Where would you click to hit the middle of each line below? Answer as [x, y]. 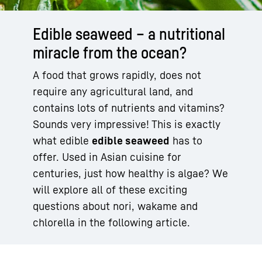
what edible [62, 140]
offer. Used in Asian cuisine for [107, 156]
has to [186, 140]
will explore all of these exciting [110, 189]
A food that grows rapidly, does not [117, 75]
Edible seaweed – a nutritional [129, 33]
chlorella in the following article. [111, 222]
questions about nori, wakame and [115, 206]
